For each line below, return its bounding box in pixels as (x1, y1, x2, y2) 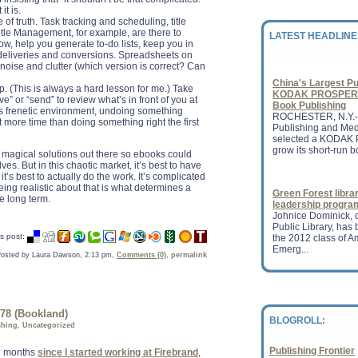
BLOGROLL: (269, 315, 325, 326)
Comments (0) (117, 251, 166, 259)
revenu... (272, 307, 310, 318)
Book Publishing (272, 75, 346, 86)
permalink (171, 251, 207, 259)
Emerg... (272, 219, 308, 230)
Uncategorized (22, 321, 75, 329)
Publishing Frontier (269, 345, 355, 356)
